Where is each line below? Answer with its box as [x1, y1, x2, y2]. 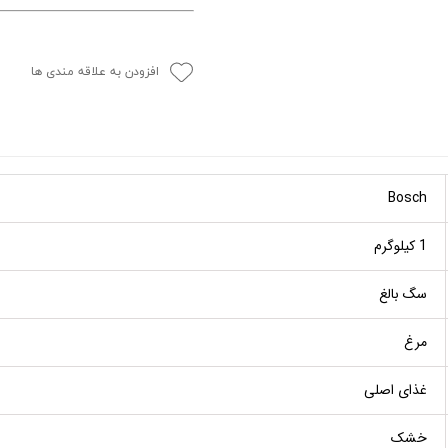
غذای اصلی [364, 378, 427, 401]
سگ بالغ [379, 282, 427, 305]
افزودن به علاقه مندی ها [31, 64, 159, 81]
